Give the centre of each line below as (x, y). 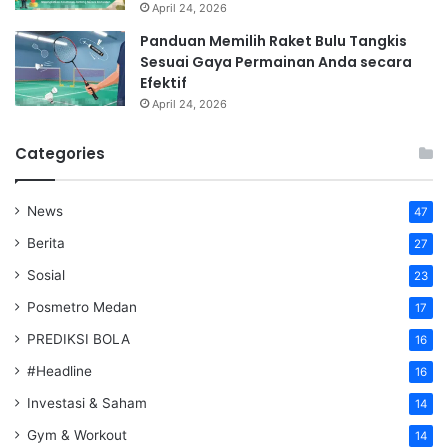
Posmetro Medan (82, 307)
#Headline (59, 371)
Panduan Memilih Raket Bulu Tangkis (273, 41)
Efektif (163, 83)
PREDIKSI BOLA (78, 339)
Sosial (46, 275)
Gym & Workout (77, 435)
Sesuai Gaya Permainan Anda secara (276, 62)
